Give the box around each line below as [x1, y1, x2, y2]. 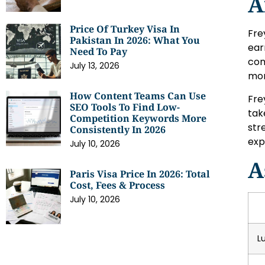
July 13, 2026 [70, 59, 120, 72]
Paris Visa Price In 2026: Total [70, 167, 211, 181]
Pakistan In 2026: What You [70, 33, 201, 47]
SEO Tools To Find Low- [70, 101, 180, 114]
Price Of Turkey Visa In [70, 22, 180, 35]
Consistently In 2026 [70, 123, 166, 137]
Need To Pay [70, 44, 128, 58]
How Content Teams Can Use [70, 89, 206, 103]
